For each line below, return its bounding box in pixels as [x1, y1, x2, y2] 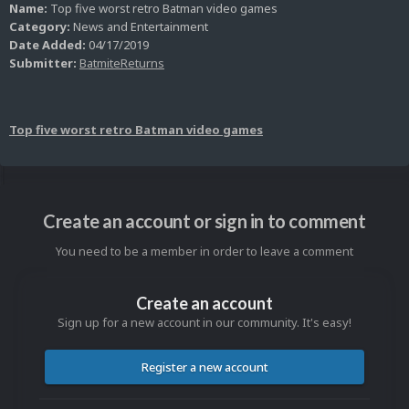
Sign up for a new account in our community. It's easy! [58, 314, 351, 331]
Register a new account [141, 359, 268, 376]
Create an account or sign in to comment [43, 210, 366, 233]
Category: [9, 18, 70, 36]
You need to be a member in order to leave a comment [56, 243, 353, 260]
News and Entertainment [70, 18, 208, 36]
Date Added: [9, 37, 86, 54]
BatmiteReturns [79, 55, 164, 72]
